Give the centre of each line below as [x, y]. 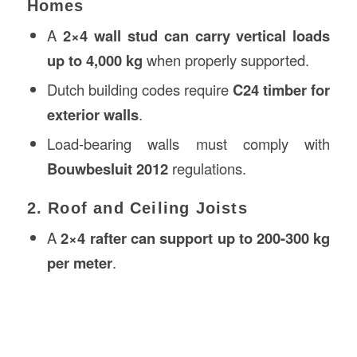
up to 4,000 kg [94, 60]
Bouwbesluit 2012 [107, 168]
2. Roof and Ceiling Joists [137, 208]
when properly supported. [226, 59]
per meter [79, 262]
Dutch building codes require [140, 89]
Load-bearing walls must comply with [188, 143]
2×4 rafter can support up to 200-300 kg [196, 237]
